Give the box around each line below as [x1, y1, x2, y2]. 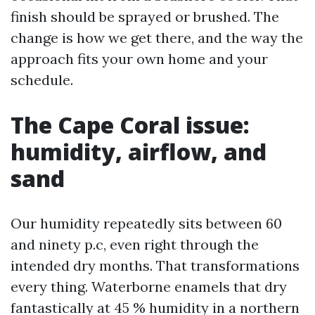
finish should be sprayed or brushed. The [11, 8, 279, 25]
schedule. [11, 71, 73, 89]
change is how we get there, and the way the [11, 29, 303, 46]
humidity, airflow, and [11, 136, 266, 167]
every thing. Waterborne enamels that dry [11, 278, 287, 295]
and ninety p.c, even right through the [11, 236, 259, 253]
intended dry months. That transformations [11, 257, 300, 274]
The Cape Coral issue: [11, 110, 250, 140]
